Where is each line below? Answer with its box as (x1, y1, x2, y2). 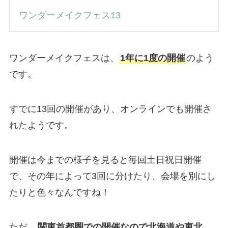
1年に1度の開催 (120, 53, 185, 64)
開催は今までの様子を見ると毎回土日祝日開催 (9, 154, 202, 165)
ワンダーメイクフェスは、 (9, 53, 119, 64)
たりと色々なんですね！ (9, 187, 110, 197)
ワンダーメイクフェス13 (18, 10, 121, 20)
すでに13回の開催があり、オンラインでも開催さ (9, 104, 212, 115)
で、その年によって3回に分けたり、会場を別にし (9, 170, 216, 181)
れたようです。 (9, 120, 73, 131)
